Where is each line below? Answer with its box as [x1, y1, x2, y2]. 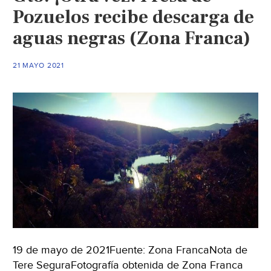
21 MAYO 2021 [13, 60, 64, 70]
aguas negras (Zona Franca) [13, 25, 251, 50]
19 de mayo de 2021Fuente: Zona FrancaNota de [13, 244, 248, 257]
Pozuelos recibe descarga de [13, 4, 255, 29]
